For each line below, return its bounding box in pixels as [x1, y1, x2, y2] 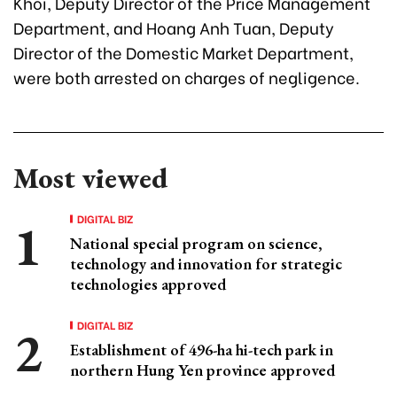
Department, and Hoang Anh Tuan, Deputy [13, 14, 334, 39]
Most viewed [13, 159, 167, 197]
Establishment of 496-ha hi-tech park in [70, 339, 333, 360]
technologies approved [70, 273, 226, 294]
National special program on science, [70, 232, 323, 253]
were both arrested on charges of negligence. [13, 64, 360, 89]
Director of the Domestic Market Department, [13, 39, 354, 64]
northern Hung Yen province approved [70, 359, 335, 380]
